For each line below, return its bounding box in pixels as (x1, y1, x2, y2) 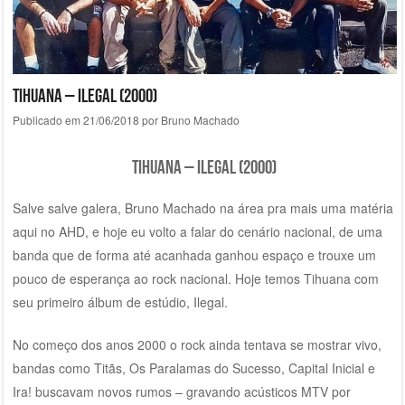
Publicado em (12, 111, 83, 127)
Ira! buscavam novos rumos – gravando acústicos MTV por (12, 381, 351, 400)
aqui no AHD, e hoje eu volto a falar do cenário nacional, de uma (12, 221, 382, 240)
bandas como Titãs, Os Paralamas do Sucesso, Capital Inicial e (12, 358, 375, 377)
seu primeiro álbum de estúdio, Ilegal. (12, 292, 228, 311)
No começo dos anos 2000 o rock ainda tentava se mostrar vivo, (12, 334, 381, 353)
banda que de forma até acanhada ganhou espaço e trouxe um (12, 245, 376, 264)
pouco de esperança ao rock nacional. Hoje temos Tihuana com (12, 268, 379, 287)
